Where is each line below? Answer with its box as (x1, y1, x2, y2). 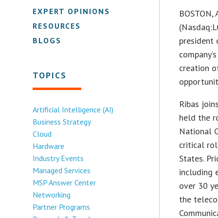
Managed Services (33, 165, 91, 175)
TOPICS (33, 69, 67, 81)
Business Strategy (33, 116, 91, 127)
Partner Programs (33, 201, 91, 212)
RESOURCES (33, 20, 81, 31)
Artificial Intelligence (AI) (33, 104, 114, 114)
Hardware (33, 141, 65, 151)
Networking (33, 189, 71, 200)
